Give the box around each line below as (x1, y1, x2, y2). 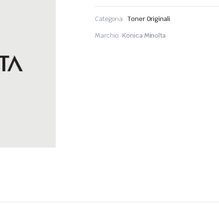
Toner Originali (127, 15, 171, 23)
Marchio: (95, 31, 120, 40)
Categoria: (95, 15, 125, 23)
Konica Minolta (122, 31, 166, 40)
